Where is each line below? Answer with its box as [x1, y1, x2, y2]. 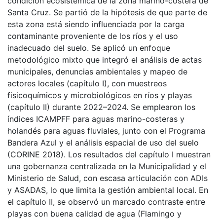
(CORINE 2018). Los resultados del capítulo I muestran [7, 149, 211, 159]
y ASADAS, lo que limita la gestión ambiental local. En [7, 184, 208, 195]
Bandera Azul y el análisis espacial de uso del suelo [7, 137, 199, 147]
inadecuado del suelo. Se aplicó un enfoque [7, 42, 170, 53]
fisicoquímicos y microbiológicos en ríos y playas [7, 90, 192, 100]
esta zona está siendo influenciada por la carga [7, 19, 184, 29]
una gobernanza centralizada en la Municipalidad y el [7, 161, 206, 171]
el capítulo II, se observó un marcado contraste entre [7, 196, 205, 207]
